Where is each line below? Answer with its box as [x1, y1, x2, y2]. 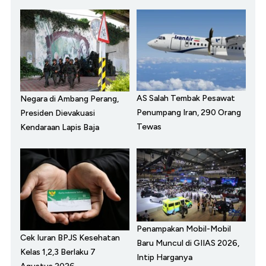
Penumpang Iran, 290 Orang [137, 107, 241, 118]
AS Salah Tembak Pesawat [137, 93, 235, 104]
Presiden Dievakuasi [20, 108, 95, 119]
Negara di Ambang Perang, [20, 94, 119, 104]
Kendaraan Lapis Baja [20, 122, 99, 133]
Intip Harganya [137, 252, 192, 262]
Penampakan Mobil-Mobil [137, 223, 231, 234]
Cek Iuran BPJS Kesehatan [20, 233, 120, 243]
